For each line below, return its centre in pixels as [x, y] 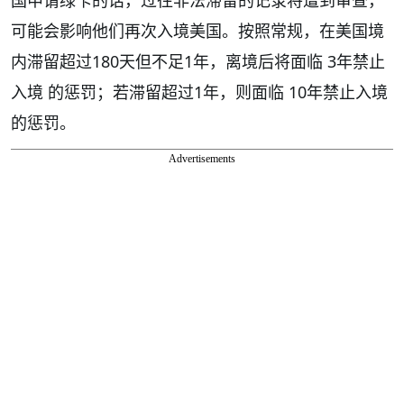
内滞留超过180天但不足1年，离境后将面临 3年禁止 [198, 61]
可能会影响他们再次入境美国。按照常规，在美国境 [197, 30]
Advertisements [202, 158]
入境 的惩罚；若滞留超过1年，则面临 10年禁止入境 [199, 92]
